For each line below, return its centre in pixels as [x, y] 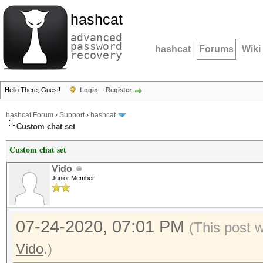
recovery [96, 55]
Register [119, 90]
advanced [96, 37]
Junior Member [73, 178]
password [96, 46]
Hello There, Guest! [33, 90]
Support [72, 115]
